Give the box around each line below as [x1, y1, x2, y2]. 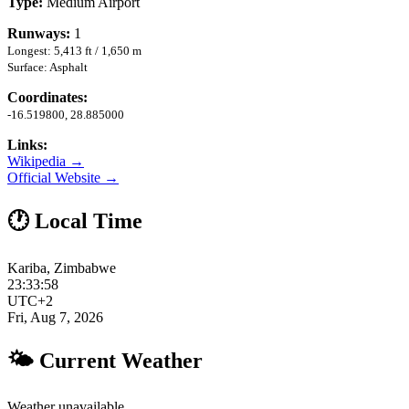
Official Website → [7, 169, 119, 185]
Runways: [7, 25, 70, 41]
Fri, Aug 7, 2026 [7, 309, 103, 325]
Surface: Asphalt [7, 59, 88, 74]
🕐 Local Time [7, 208, 142, 233]
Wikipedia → [7, 152, 84, 169]
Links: [7, 136, 47, 152]
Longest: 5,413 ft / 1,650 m [7, 43, 142, 58]
